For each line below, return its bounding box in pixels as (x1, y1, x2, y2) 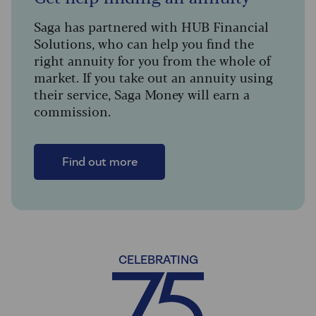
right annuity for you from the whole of (34, 50, 271, 69)
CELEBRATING (118, 254, 198, 267)
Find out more (61, 155, 138, 169)
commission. (34, 101, 111, 120)
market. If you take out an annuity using (34, 67, 273, 86)
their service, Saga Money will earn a (34, 84, 250, 103)
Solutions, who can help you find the (34, 33, 254, 52)
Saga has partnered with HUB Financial (34, 16, 269, 35)
